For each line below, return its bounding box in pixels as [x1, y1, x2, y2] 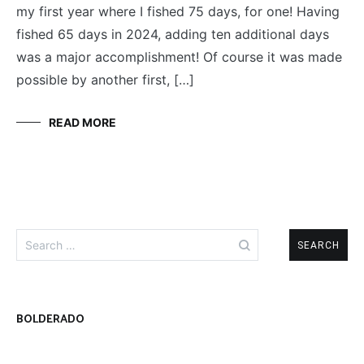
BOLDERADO [16, 310, 84, 330]
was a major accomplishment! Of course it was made [16, 49, 342, 66]
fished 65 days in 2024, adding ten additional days [16, 26, 329, 43]
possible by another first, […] [16, 71, 194, 89]
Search [15, 228, 58, 245]
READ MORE [49, 115, 116, 130]
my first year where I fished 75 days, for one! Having [16, 3, 340, 20]
